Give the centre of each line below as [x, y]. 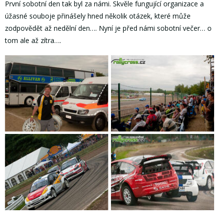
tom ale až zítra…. [33, 40]
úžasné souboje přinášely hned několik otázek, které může [98, 16]
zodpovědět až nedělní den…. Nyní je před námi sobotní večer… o [108, 28]
